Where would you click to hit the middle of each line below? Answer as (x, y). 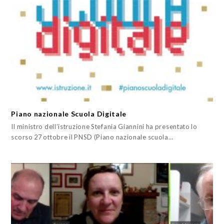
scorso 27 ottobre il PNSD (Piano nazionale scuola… (92, 137)
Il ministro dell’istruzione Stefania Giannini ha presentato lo (104, 127)
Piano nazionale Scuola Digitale (69, 114)
